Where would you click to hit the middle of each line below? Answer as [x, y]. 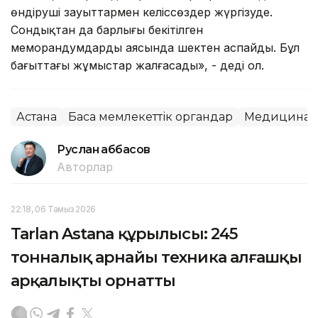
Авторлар [85, 166]
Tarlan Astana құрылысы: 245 [124, 234]
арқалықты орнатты [93, 280]
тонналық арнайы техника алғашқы [156, 257]
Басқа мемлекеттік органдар [150, 116]
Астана [37, 116]
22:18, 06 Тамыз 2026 [53, 209]
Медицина [277, 116]
